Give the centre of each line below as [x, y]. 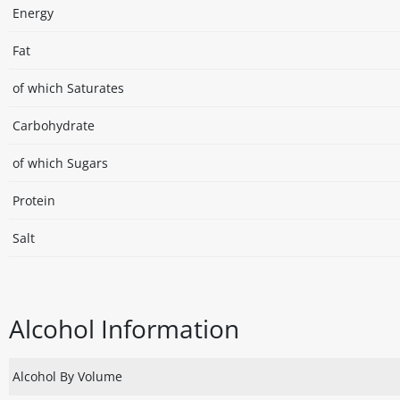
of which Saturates [68, 88]
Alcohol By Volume [67, 377]
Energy [33, 13]
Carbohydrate [54, 126]
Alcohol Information [124, 329]
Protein [34, 201]
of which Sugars [60, 163]
